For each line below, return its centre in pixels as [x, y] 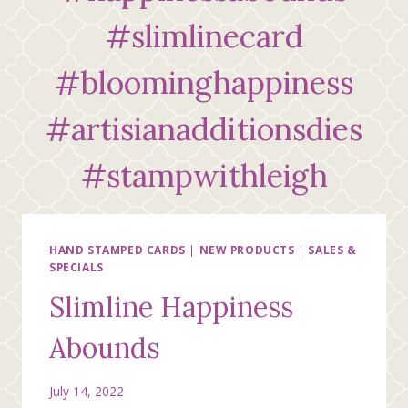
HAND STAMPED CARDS [117, 250]
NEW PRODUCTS [247, 250]
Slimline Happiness [171, 307]
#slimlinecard [204, 36]
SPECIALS [76, 267]
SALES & [332, 250]
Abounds [104, 348]
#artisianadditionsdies [204, 129]
